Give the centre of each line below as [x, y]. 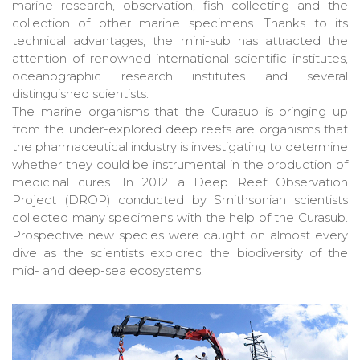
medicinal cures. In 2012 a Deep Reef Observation [180, 182]
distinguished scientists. [80, 94]
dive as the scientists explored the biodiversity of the [180, 253]
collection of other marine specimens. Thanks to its [180, 23]
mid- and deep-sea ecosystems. [108, 271]
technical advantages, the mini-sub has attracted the [180, 41]
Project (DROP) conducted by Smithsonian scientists [180, 200]
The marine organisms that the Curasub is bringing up [180, 112]
